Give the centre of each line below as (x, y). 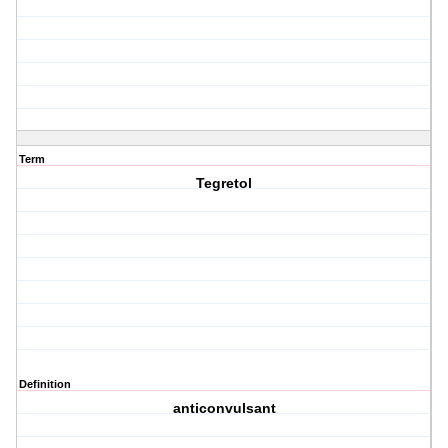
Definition (45, 384)
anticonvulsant (224, 408)
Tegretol (224, 183)
